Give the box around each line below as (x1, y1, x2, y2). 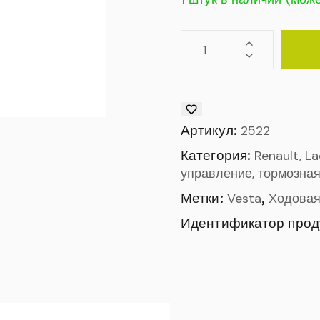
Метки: (181, 189, 227, 207)
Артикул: (181, 121, 241, 139)
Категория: (181, 146, 255, 164)
